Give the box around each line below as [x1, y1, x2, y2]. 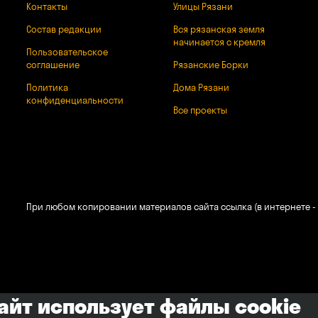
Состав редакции [26, 23, 102, 35]
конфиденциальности [26, 94, 124, 106]
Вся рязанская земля [172, 23, 265, 35]
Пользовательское [26, 46, 108, 57]
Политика [26, 82, 68, 93]
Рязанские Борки [172, 59, 248, 70]
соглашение [26, 59, 79, 70]
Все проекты [172, 104, 227, 116]
